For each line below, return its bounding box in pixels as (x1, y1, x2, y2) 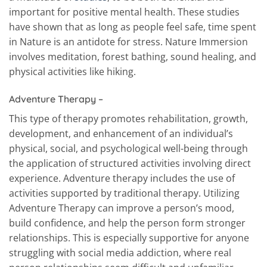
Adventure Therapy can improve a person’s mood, (9, 201, 234, 215)
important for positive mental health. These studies (9, 5, 240, 19)
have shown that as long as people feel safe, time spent (9, 20, 256, 34)
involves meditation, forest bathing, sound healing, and (9, 50, 256, 64)
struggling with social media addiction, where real (9, 246, 231, 259)
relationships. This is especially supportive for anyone (9, 231, 249, 244)
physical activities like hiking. (9, 65, 138, 79)
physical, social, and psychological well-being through (9, 141, 248, 155)
